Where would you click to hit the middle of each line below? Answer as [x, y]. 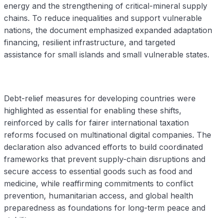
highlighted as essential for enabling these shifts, [93, 111]
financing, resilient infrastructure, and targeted [90, 43]
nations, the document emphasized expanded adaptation [108, 30]
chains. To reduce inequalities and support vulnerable [103, 18]
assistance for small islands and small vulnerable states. [107, 55]
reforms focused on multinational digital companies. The [108, 135]
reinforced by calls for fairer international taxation [96, 123]
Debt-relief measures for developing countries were [100, 99]
